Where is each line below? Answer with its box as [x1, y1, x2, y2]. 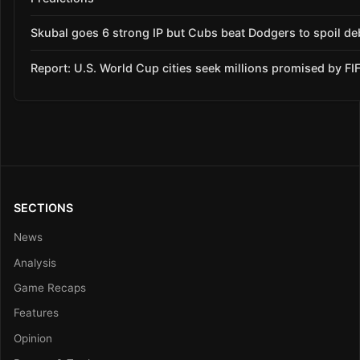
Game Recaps [14, 280, 86, 294]
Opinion [14, 331, 52, 345]
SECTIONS [14, 201, 73, 215]
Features [14, 306, 59, 320]
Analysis [14, 256, 56, 269]
